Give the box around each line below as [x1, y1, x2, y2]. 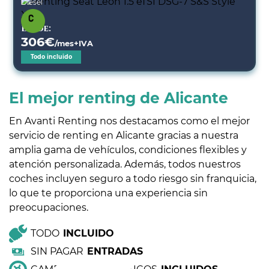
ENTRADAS [87, 246, 143, 257]
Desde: [21, 23, 52, 34]
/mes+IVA [55, 39, 94, 48]
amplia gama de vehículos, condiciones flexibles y [9, 144, 247, 156]
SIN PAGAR [31, 246, 83, 257]
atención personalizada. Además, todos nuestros [9, 159, 241, 170]
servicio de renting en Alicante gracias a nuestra [9, 130, 238, 141]
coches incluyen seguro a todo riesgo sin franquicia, [9, 173, 256, 184]
